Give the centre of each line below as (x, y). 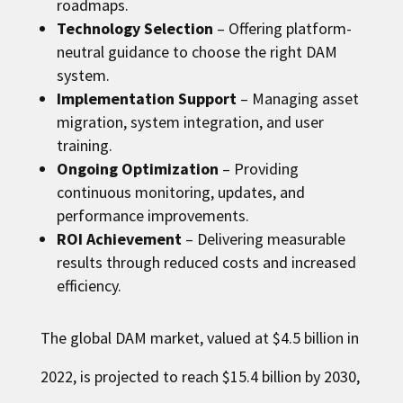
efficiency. (89, 286)
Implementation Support (146, 99)
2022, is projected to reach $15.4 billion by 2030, (200, 376)
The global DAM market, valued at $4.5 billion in (199, 338)
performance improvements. (152, 215)
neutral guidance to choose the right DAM (197, 52)
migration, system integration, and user (190, 122)
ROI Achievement (119, 239)
